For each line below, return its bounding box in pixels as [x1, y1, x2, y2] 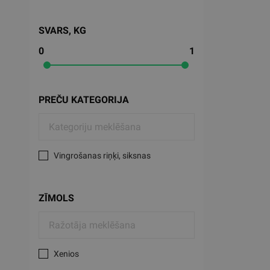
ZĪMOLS [38, 192, 74, 204]
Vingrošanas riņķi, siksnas [53, 151, 151, 160]
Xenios [53, 248, 79, 259]
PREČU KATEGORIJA [38, 94, 129, 105]
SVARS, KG [38, 25, 86, 36]
